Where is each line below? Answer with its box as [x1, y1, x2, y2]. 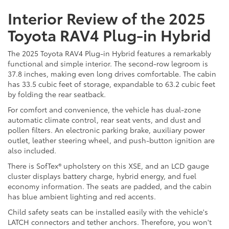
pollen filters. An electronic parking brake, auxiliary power [8, 125, 205, 135]
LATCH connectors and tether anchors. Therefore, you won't [8, 217, 212, 227]
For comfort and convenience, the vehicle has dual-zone [8, 104, 201, 115]
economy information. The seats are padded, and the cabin [8, 181, 212, 192]
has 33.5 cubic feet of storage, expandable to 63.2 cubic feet [8, 79, 215, 89]
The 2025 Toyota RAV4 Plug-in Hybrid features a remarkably [8, 48, 211, 59]
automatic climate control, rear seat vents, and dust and [8, 114, 201, 125]
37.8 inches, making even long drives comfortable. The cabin [8, 68, 216, 79]
